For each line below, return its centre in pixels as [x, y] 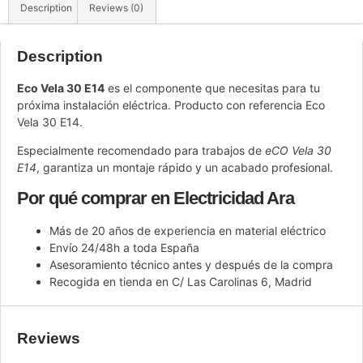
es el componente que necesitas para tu [212, 88]
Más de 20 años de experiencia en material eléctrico [188, 230]
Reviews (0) [117, 8]
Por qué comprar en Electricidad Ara [156, 198]
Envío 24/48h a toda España [124, 247]
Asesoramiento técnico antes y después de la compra [191, 264]
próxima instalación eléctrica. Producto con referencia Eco [171, 105]
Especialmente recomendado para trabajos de [141, 151]
